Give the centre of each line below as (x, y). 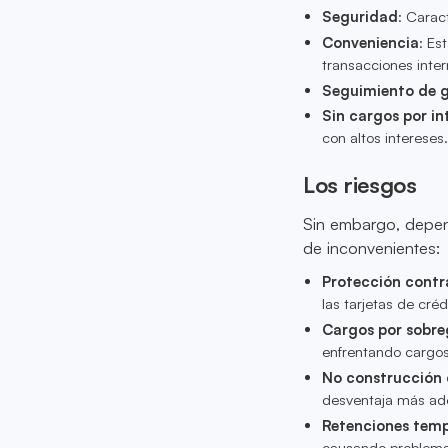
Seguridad (359, 17)
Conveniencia (370, 43)
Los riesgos (360, 184)
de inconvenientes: (372, 248)
